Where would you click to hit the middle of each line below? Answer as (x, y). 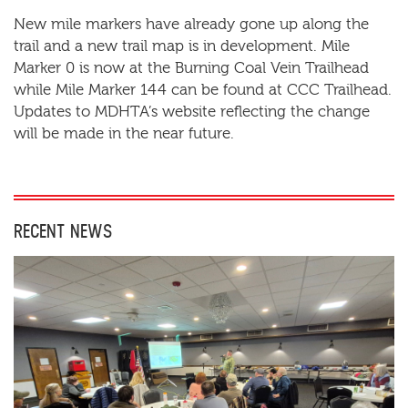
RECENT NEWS (63, 231)
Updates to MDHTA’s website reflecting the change (192, 111)
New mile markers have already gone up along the (191, 24)
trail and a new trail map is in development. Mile (182, 46)
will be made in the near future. (124, 133)
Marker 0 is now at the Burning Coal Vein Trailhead (191, 67)
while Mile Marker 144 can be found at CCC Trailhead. (203, 89)
